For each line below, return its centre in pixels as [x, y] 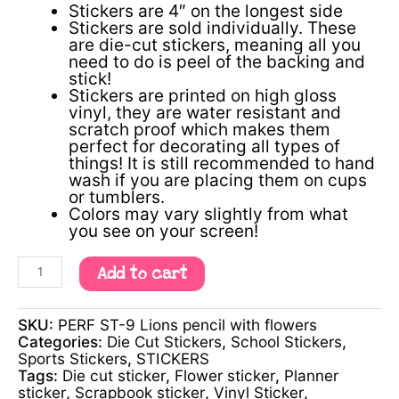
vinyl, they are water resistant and [205, 112]
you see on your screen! [163, 231]
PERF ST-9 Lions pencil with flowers [187, 325]
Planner [311, 376]
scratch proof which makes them [199, 129]
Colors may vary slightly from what [208, 214]
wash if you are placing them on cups [218, 180]
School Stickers [286, 342]
